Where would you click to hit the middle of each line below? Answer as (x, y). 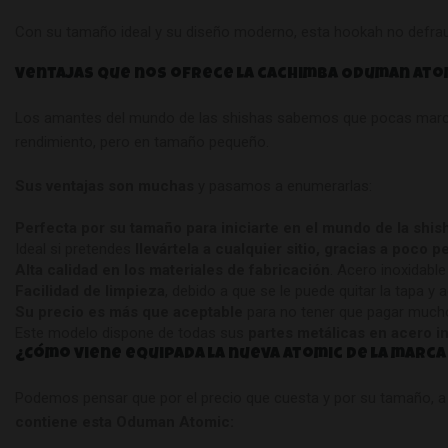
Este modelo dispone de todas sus (131, 332)
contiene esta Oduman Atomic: (124, 421)
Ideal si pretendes (75, 248)
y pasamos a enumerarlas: (283, 185)
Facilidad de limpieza (90, 290)
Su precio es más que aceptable (129, 311)
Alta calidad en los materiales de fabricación (172, 269)
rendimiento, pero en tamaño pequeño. (142, 141)
